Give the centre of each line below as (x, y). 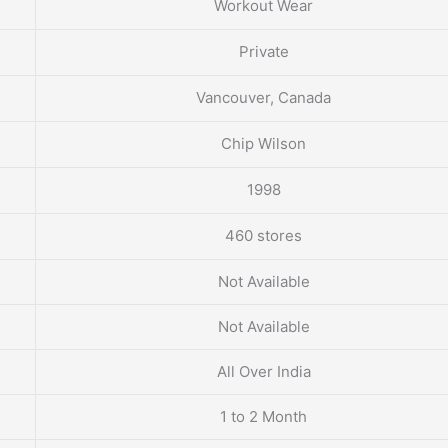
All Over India (263, 372)
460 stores (263, 236)
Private (263, 52)
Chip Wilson (263, 144)
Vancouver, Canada (263, 98)
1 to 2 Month (263, 417)
